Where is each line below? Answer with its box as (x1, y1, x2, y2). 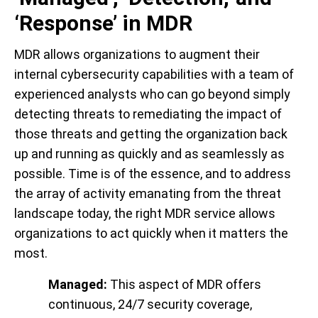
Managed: (48, 277, 107, 292)
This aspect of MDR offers (107, 277, 261, 292)
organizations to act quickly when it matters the (14, 226, 288, 241)
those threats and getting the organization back (14, 126, 287, 142)
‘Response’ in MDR (14, 11, 192, 36)
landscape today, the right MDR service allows (14, 206, 275, 221)
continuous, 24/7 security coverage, (48, 297, 252, 312)
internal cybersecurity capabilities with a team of (14, 67, 294, 82)
